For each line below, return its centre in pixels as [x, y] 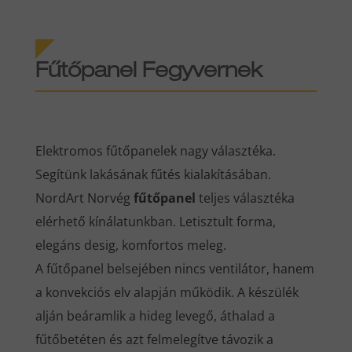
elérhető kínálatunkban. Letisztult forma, [155, 222]
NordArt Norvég [84, 198]
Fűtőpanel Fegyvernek [148, 73]
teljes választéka [245, 198]
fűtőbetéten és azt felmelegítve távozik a [154, 340]
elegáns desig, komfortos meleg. [130, 246]
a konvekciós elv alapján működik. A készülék [167, 293]
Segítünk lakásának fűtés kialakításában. [153, 175]
